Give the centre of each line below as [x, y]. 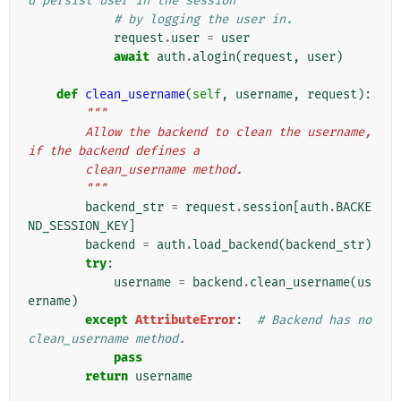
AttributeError [185, 320]
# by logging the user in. [203, 20]
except [107, 320]
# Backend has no [314, 320]
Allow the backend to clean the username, [56, 132]
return [107, 377]
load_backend [235, 245]
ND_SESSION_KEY [78, 226]
